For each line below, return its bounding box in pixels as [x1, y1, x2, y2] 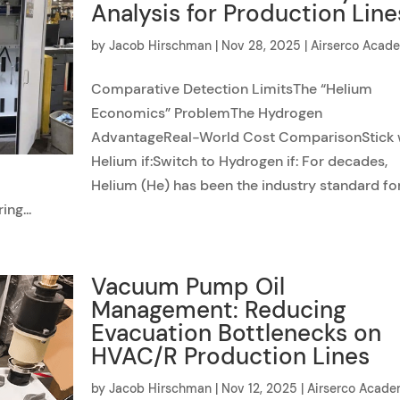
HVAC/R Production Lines [91, 341, 371, 371]
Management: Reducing [91, 295, 347, 325]
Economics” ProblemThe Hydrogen [91, 104, 323, 122]
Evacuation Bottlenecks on [91, 318, 382, 348]
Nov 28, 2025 [221, 37, 302, 54]
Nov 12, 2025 [221, 380, 298, 396]
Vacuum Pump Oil [91, 271, 286, 302]
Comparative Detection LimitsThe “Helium [91, 79, 373, 98]
